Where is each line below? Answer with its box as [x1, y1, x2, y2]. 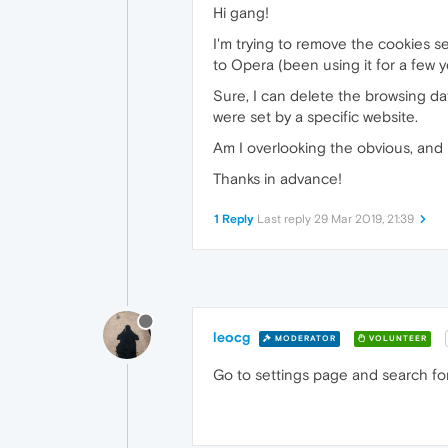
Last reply [257, 212, 314, 226]
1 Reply [214, 212, 254, 226]
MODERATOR [272, 333, 336, 343]
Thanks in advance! [213, 170, 342, 187]
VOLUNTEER [366, 333, 427, 343]
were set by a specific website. [213, 108, 418, 125]
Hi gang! [213, 4, 269, 21]
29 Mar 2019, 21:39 [314, 212, 414, 226]
